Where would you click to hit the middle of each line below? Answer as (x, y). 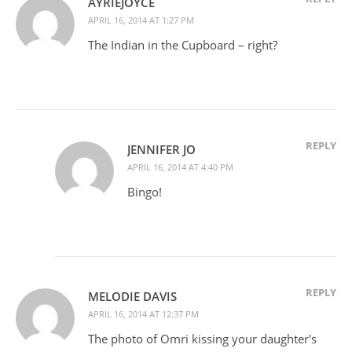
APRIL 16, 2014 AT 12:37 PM (143, 314)
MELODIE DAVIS (132, 297)
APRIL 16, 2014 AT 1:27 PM (141, 20)
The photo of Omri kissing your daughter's (202, 339)
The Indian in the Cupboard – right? (183, 45)
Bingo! (145, 192)
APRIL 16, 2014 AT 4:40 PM (180, 167)
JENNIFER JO (161, 150)
